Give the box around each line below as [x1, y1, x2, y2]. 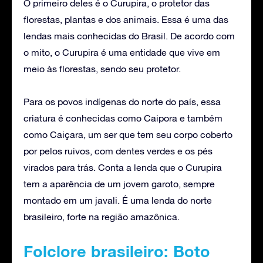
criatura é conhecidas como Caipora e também [23, 112, 222, 123]
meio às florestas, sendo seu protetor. [23, 63, 181, 74]
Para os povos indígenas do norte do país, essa [23, 96, 221, 107]
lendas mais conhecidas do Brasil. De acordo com [23, 30, 235, 41]
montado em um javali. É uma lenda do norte [23, 194, 212, 205]
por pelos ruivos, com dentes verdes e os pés [23, 145, 213, 156]
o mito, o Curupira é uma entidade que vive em [23, 46, 220, 58]
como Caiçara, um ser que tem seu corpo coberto [23, 129, 232, 140]
